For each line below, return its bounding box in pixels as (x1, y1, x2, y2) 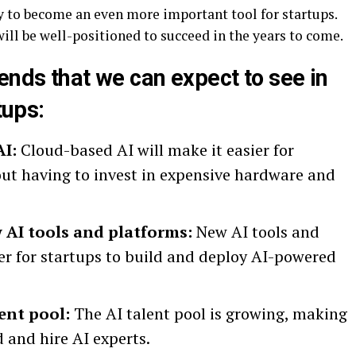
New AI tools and (192, 221, 319, 243)
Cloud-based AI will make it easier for (17, 139, 294, 161)
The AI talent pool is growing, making (70, 303, 347, 325)
